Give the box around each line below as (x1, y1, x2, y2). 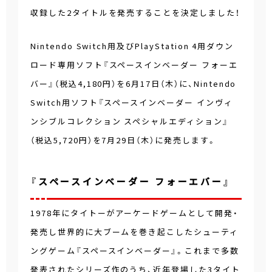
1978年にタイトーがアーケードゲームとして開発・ (30, 207, 239, 219)
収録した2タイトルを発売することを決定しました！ (30, 7, 240, 19)
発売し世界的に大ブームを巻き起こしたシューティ (30, 226, 239, 238)
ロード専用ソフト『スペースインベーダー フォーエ (30, 59, 238, 71)
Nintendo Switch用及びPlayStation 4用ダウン (30, 40, 234, 52)
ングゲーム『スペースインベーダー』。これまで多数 (30, 245, 239, 257)
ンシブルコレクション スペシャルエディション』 (30, 115, 229, 127)
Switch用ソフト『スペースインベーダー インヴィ (30, 97, 233, 109)
